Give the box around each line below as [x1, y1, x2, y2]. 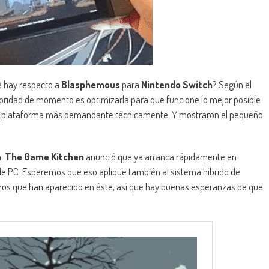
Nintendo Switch [141, 78, 213, 91]
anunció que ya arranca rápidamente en [84, 150, 237, 163]
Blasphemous [61, 78, 120, 91]
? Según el [213, 78, 252, 91]
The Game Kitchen [5, 150, 84, 163]
